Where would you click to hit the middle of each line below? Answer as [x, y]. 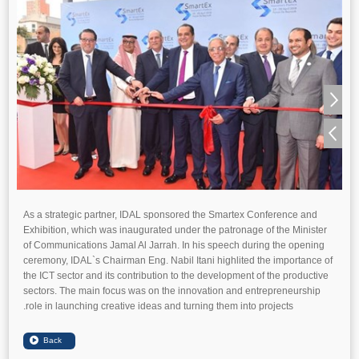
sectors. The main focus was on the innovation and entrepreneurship [172, 291]
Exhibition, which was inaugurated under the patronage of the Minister [175, 230]
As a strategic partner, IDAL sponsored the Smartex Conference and [170, 215]
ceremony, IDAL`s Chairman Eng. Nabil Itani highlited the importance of [178, 260]
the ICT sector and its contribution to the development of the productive [176, 276]
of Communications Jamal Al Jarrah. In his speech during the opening [174, 245]
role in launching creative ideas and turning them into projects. [159, 306]
